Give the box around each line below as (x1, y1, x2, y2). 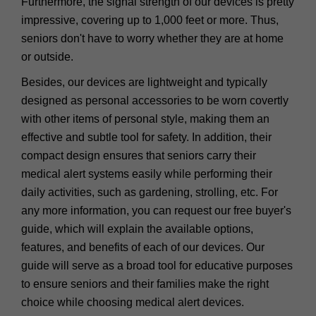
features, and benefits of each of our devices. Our (21, 241, 265, 254)
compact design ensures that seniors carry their (21, 150, 256, 162)
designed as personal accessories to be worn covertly (21, 95, 288, 107)
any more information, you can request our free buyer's (21, 205, 291, 217)
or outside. (21, 51, 73, 63)
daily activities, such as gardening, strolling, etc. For (21, 186, 278, 199)
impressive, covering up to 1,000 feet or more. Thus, (21, 14, 279, 27)
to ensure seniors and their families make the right (21, 278, 269, 291)
